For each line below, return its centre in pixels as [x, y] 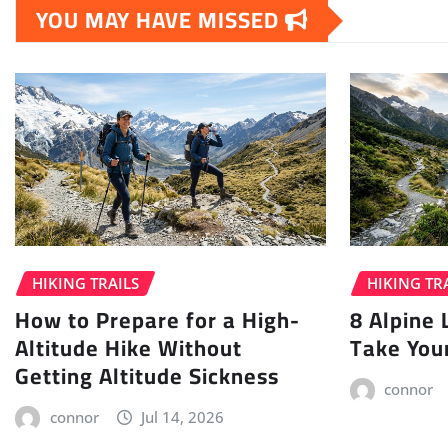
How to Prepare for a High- [157, 319]
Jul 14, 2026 [183, 416]
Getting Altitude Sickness [147, 375]
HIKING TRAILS [85, 283]
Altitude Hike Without [128, 347]
